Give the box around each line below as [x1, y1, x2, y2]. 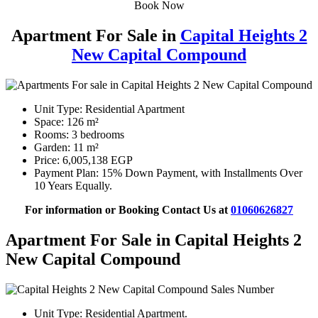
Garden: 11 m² [34, 141, 99, 153]
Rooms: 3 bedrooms [34, 128, 124, 141]
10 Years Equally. [34, 179, 112, 192]
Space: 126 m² [34, 115, 99, 128]
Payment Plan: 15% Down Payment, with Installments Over [34, 166, 302, 179]
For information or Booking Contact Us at [25, 203, 231, 216]
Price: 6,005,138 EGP [34, 153, 133, 166]
